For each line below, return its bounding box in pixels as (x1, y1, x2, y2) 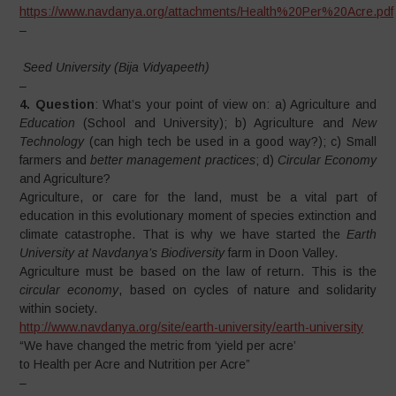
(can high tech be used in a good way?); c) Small (84, 134, 377, 148)
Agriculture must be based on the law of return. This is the (19, 264, 377, 278)
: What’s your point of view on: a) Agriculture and (94, 97, 377, 111)
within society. (19, 301, 98, 316)
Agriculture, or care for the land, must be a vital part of (19, 190, 377, 204)
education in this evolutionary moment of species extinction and (19, 209, 377, 223)
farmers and (19, 153, 91, 167)
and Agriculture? (19, 171, 111, 186)
